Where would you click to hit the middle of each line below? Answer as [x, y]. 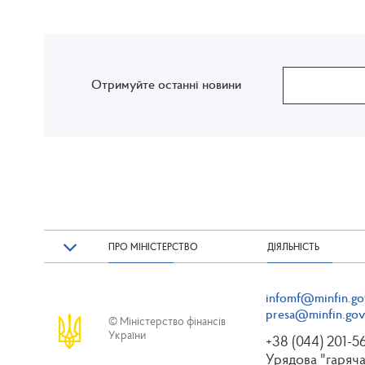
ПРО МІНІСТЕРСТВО [153, 246]
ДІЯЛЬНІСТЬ [294, 246]
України [127, 335]
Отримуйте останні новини [167, 84]
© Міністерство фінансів [167, 321]
